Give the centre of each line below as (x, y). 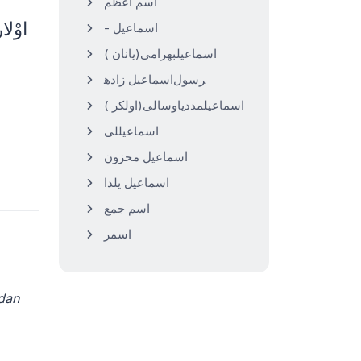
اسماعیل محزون (146, 157)
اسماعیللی (131, 131)
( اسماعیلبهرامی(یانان (164, 54)
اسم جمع (127, 208)
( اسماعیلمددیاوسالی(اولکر (178, 105)
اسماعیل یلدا (137, 183)
